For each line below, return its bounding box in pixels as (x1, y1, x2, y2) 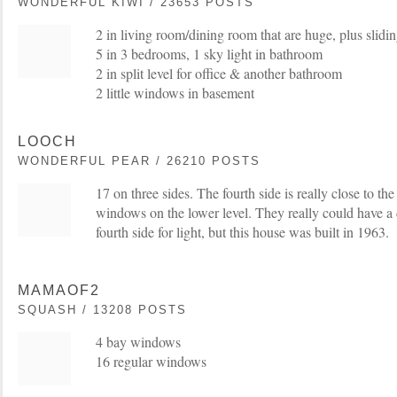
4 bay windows (96, 332, 181, 351)
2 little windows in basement (96, 83, 254, 102)
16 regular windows (96, 352, 206, 370)
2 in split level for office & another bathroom (96, 64, 342, 82)
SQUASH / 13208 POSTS (18, 303, 187, 316)
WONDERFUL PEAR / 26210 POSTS (18, 154, 261, 167)
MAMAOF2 (18, 283, 100, 298)
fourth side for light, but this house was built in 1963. (96, 222, 389, 241)
